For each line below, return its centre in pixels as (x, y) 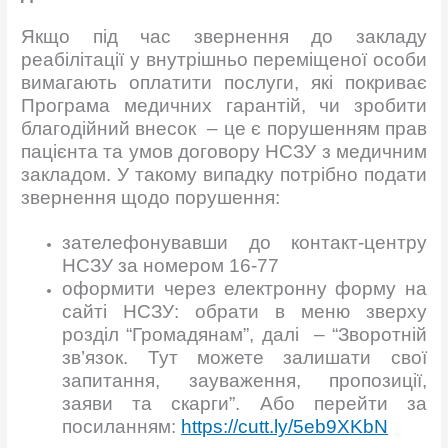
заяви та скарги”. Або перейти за (244, 404)
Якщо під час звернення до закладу (224, 37)
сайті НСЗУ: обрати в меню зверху (244, 312)
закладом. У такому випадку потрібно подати (224, 175)
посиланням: (122, 427)
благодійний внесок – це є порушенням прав (224, 129)
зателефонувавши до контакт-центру (244, 243)
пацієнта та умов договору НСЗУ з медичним (224, 152)
